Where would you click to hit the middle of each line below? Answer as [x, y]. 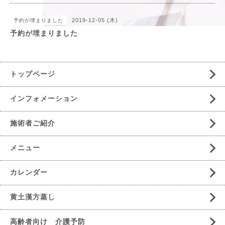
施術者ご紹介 [33, 123]
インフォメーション [44, 99]
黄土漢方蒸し [33, 197]
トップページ [33, 74]
